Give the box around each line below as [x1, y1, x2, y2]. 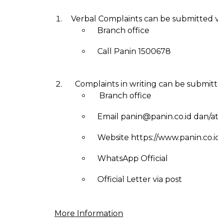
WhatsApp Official [97, 154, 168, 163]
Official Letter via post [97, 175, 182, 184]
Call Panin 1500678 [97, 47, 171, 56]
